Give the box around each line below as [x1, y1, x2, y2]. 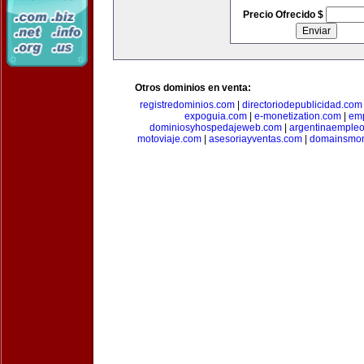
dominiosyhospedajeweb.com [149, 122, 282, 133]
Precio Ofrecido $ [242, 9, 326, 20]
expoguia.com [184, 110, 247, 122]
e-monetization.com [253, 110, 341, 122]
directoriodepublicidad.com [241, 99, 362, 110]
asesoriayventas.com [209, 133, 302, 145]
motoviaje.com [137, 133, 201, 145]
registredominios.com [139, 99, 235, 110]
